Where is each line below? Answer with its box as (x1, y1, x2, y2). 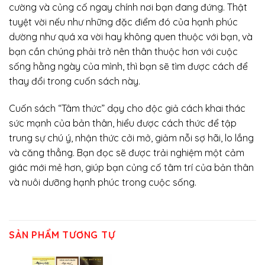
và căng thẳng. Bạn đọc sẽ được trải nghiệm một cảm (9, 147, 244, 159)
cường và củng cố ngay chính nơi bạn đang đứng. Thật (9, 1, 247, 14)
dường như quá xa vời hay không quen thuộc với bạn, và (9, 31, 253, 43)
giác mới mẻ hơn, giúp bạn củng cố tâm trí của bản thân (9, 161, 254, 174)
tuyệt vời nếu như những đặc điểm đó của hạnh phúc (9, 16, 238, 28)
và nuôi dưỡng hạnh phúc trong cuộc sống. (9, 176, 196, 189)
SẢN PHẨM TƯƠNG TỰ (9, 229, 115, 241)
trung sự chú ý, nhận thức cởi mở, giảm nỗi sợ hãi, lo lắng (9, 132, 254, 144)
